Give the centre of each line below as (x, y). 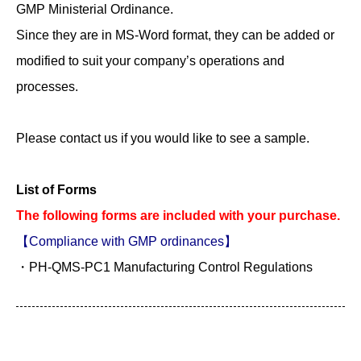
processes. (47, 87)
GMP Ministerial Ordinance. (95, 9)
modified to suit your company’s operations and (150, 61)
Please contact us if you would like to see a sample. (163, 138)
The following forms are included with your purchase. (178, 216)
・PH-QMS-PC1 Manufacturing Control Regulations (164, 267)
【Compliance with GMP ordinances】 (127, 241)
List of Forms (56, 190)
